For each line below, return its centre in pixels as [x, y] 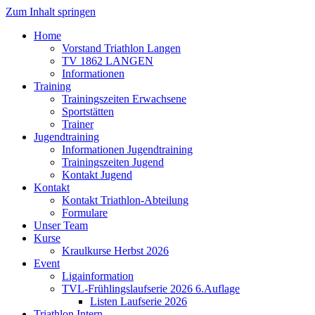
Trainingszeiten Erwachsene [124, 99]
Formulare [85, 213]
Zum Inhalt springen [51, 12]
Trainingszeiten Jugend [113, 162]
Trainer [78, 124]
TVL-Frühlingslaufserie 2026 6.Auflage [151, 289]
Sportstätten [88, 111]
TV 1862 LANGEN [108, 61]
